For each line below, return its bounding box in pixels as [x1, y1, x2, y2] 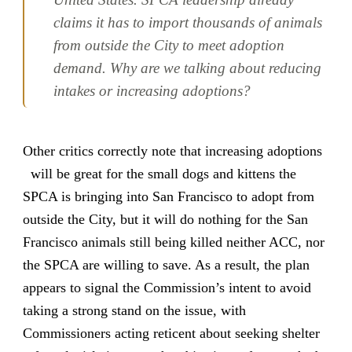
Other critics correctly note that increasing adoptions [22, 143, 322, 159]
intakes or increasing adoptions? [53, 82, 251, 99]
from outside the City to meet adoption [53, 36, 285, 53]
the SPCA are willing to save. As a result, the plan [22, 257, 310, 273]
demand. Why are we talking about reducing [53, 59, 322, 76]
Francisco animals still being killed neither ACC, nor [22, 234, 324, 251]
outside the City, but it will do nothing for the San [22, 211, 308, 228]
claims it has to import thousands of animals [53, 13, 323, 31]
